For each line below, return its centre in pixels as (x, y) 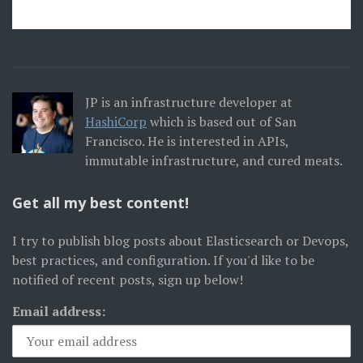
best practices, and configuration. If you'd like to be (163, 260)
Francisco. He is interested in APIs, (187, 141)
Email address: (59, 311)
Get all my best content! (100, 203)
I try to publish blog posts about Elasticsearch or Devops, (180, 241)
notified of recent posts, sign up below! (128, 280)
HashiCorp (116, 122)
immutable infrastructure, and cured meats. (214, 160)
